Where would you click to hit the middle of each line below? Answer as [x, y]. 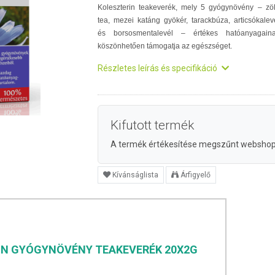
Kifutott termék [152, 125]
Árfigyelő [196, 175]
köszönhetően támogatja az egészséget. [165, 46]
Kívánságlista [135, 175]
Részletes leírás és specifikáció [158, 68]
